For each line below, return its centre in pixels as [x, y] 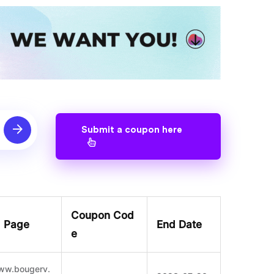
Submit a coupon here [132, 130]
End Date [179, 224]
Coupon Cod [102, 215]
